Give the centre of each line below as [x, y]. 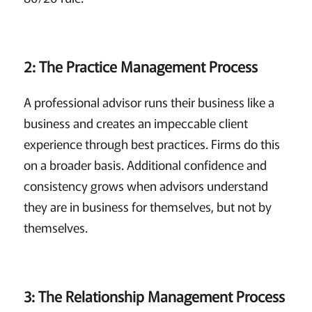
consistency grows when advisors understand [146, 186]
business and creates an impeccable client [135, 123]
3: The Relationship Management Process [156, 296]
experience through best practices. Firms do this [151, 144]
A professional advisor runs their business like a [149, 102]
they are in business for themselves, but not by [147, 206]
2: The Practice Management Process [142, 67]
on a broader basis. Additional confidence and [145, 165]
